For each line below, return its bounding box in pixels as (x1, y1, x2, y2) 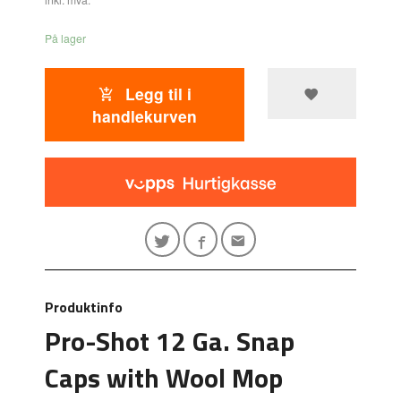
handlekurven (92, 104, 198, 127)
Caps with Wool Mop (45, 357, 284, 399)
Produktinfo (45, 296, 124, 319)
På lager (45, 30, 87, 47)
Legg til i (120, 81, 192, 105)
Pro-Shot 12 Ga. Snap (45, 320, 295, 363)
